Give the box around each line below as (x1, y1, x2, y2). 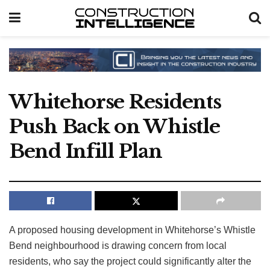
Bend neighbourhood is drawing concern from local (9, 240, 227, 251)
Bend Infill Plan (9, 139, 162, 163)
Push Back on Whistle (9, 114, 220, 139)
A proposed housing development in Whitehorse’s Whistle (9, 224, 256, 235)
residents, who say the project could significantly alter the (9, 256, 251, 266)
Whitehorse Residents (9, 89, 221, 114)
